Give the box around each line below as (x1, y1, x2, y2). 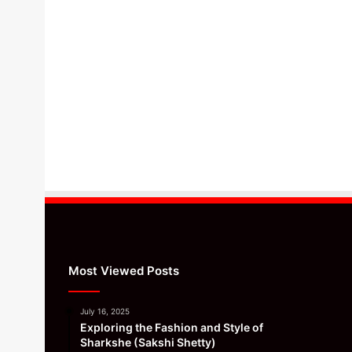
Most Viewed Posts (68, 262, 179, 278)
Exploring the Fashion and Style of (80, 320, 263, 334)
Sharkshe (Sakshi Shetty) (80, 335, 216, 349)
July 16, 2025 (80, 306, 130, 316)
